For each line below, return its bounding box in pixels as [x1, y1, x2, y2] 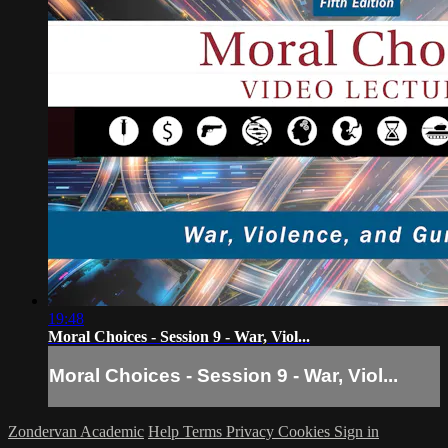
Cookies [278, 423, 334, 441]
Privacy [226, 423, 278, 441]
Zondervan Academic [8, 423, 144, 441]
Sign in [334, 423, 379, 441]
